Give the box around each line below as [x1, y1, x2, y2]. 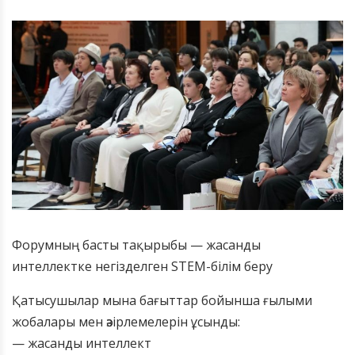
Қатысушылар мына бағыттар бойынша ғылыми [12, 292, 312, 310]
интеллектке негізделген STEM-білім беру [12, 258, 273, 276]
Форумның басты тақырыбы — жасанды [12, 236, 261, 254]
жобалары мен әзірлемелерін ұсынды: [12, 313, 240, 331]
